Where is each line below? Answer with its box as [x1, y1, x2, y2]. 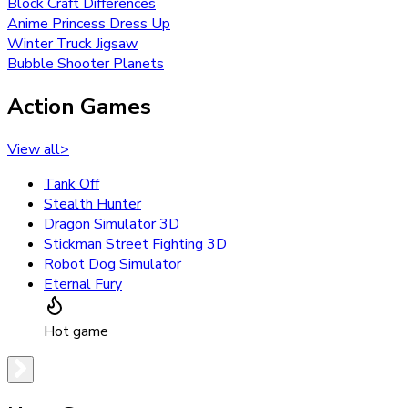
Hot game [44, 321, 108, 342]
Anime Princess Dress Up [7, 13, 170, 34]
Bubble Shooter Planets [7, 53, 164, 74]
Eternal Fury [44, 273, 122, 294]
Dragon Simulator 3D [44, 213, 179, 234]
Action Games [7, 91, 151, 121]
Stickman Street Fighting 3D [44, 233, 227, 254]
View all [7, 138, 60, 159]
